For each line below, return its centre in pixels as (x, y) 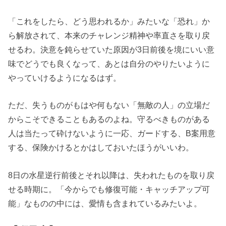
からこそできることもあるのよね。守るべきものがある (109, 119)
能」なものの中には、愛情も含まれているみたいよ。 (105, 203)
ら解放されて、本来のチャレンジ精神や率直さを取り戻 (109, 35)
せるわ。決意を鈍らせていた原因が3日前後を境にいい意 (111, 49)
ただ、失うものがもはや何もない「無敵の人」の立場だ (109, 105)
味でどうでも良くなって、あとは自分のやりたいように (109, 63)
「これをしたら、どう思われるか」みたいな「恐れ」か (109, 21)
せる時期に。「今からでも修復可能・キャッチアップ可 (109, 189)
